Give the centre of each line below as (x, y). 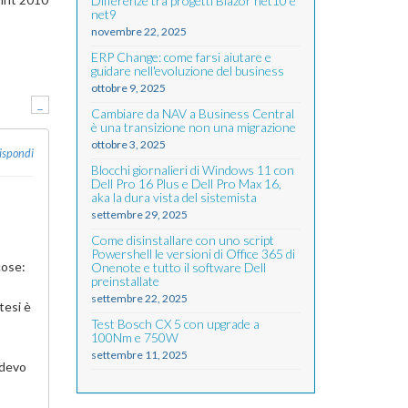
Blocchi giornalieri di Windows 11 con (192, 170)
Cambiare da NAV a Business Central (192, 113)
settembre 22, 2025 (139, 298)
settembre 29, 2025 (139, 214)
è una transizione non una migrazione (193, 127)
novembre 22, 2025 (138, 31)
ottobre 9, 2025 (128, 88)
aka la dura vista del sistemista (173, 197)
